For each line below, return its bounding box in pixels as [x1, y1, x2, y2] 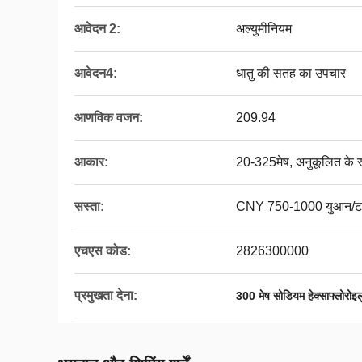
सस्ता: [74, 200, 104, 213]
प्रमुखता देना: [74, 288, 137, 302]
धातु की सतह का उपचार [236, 66, 346, 80]
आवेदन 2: [74, 22, 120, 36]
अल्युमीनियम [236, 22, 292, 36]
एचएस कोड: [74, 244, 131, 258]
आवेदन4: [74, 66, 117, 80]
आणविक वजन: [74, 111, 143, 124]
